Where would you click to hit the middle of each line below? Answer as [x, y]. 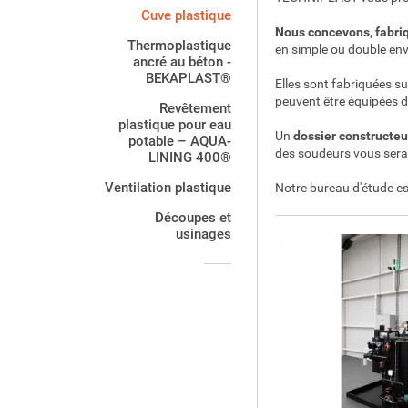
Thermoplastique [179, 46]
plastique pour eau [175, 125]
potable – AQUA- [180, 141]
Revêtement [195, 108]
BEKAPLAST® [189, 78]
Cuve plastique [186, 15]
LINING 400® [190, 158]
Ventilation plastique [168, 188]
